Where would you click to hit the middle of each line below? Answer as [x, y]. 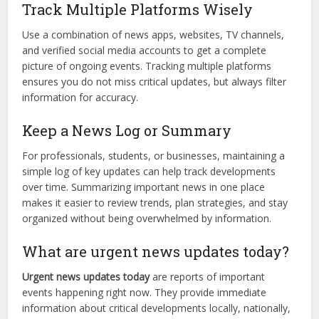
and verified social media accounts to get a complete [145, 51]
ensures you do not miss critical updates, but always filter [155, 82]
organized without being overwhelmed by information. [147, 219]
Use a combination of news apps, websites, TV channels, [153, 35]
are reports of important [208, 277]
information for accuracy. [80, 98]
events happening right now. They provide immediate [145, 293]
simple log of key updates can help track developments [149, 172]
